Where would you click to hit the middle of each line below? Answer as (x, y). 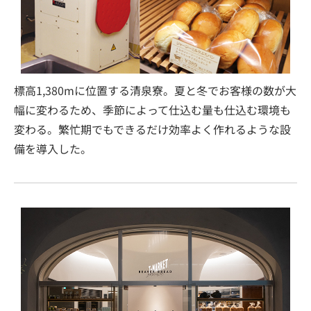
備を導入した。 (53, 149)
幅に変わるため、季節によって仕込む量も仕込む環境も (152, 110)
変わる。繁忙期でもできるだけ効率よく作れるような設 (152, 129)
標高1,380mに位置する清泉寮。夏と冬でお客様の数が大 (155, 90)
